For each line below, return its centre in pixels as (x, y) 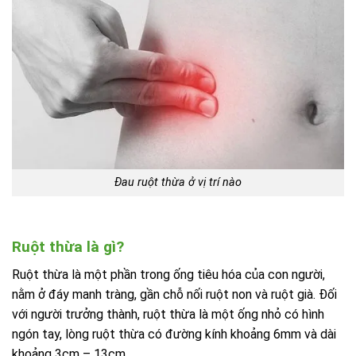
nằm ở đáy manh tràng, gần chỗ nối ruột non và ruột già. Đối (174, 294)
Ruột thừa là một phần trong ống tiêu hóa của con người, (168, 274)
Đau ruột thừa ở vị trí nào (178, 183)
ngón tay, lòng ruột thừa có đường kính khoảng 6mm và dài (174, 334)
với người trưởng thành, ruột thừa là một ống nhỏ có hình (168, 314)
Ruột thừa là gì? (68, 247)
